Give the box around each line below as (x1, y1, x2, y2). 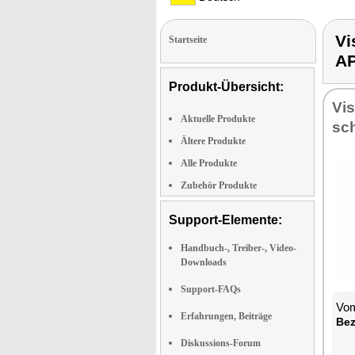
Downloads (181, 257, 227, 268)
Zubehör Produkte (181, 180, 257, 191)
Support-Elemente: (169, 213, 282, 227)
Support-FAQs (181, 284, 241, 295)
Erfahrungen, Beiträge (181, 311, 272, 322)
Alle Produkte (181, 158, 237, 169)
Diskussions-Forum (181, 338, 261, 349)
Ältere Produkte (181, 136, 246, 147)
